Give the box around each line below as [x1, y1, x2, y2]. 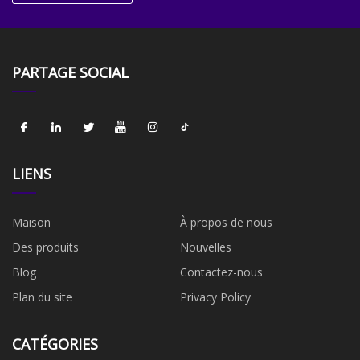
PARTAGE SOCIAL [12, 63, 129, 83]
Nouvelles [180, 239, 231, 256]
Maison [12, 215, 51, 231]
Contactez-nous [180, 264, 263, 280]
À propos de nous [180, 215, 272, 231]
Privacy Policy [180, 289, 251, 305]
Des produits [12, 239, 79, 256]
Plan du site [12, 289, 72, 305]
